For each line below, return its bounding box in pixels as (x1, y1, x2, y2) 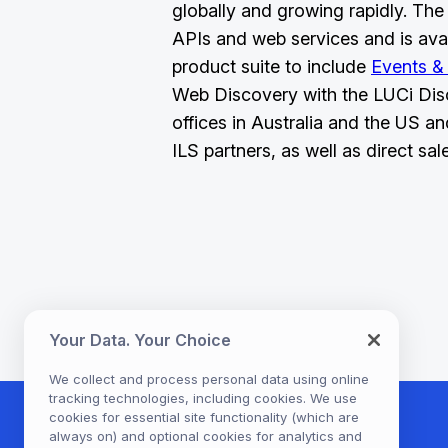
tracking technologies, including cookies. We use (49, 389, 357, 406)
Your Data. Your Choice (49, 329, 231, 350)
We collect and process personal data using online (49, 370, 369, 387)
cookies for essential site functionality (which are (49, 408, 359, 425)
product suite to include (172, 56, 371, 77)
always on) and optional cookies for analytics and (49, 427, 362, 444)
